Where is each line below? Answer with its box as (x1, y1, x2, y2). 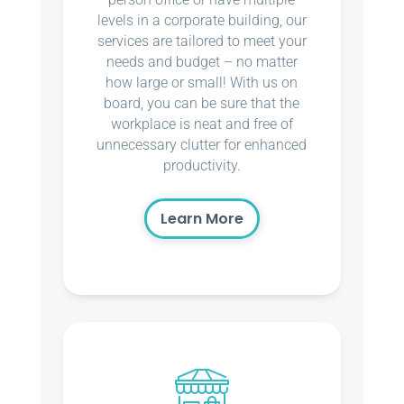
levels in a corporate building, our (96, 11, 307, 29)
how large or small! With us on (106, 73, 298, 91)
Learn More (160, 207, 243, 229)
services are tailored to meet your (96, 32, 307, 50)
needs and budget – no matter (106, 52, 298, 70)
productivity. (162, 156, 241, 174)
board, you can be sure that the (104, 94, 300, 112)
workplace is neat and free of (110, 115, 293, 133)
